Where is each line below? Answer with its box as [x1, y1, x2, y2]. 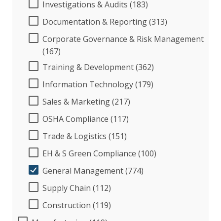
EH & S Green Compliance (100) [42, 147, 156, 159]
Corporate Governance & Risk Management [42, 33, 204, 44]
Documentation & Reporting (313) [42, 16, 167, 27]
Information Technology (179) [42, 78, 153, 90]
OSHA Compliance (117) [42, 113, 129, 124]
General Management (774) [42, 165, 144, 176]
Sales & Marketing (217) [42, 96, 130, 107]
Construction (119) [42, 199, 111, 211]
